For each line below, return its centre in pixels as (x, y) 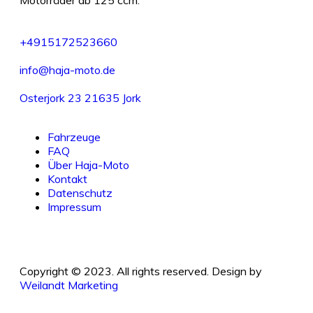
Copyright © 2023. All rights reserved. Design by (141, 271)
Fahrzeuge (74, 137)
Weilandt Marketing (69, 285)
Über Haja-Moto (88, 165)
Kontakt (67, 179)
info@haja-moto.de (67, 70)
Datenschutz (80, 193)
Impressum (74, 207)
